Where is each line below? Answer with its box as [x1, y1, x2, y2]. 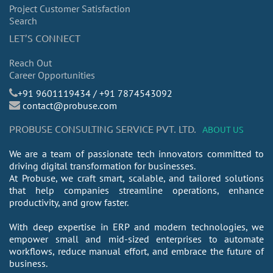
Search [9, 15, 37, 27]
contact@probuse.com [23, 99, 117, 112]
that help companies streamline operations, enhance [9, 184, 264, 196]
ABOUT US [202, 124, 243, 135]
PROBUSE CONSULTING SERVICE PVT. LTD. [9, 122, 196, 135]
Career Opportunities [9, 69, 95, 81]
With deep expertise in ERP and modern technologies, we [9, 221, 264, 233]
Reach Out [9, 57, 52, 69]
